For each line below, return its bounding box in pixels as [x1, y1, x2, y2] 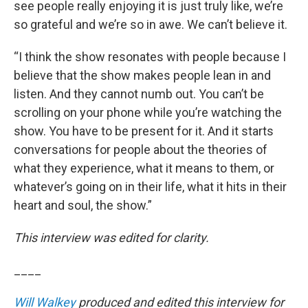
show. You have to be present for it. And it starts [14, 124, 274, 138]
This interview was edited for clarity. [14, 230, 212, 245]
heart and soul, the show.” [14, 198, 152, 212]
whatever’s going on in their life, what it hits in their [14, 179, 287, 194]
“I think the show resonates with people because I [14, 49, 286, 64]
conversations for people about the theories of [14, 142, 267, 157]
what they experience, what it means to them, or [14, 161, 274, 175]
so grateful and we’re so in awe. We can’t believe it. [14, 17, 287, 32]
